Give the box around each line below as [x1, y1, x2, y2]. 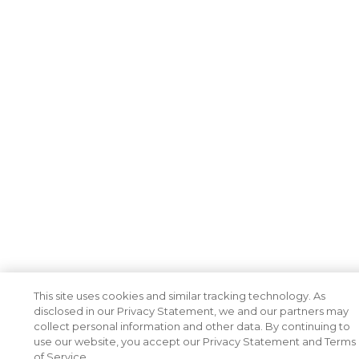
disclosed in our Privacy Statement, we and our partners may [34, 305, 349, 317]
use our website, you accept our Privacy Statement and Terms [34, 335, 357, 348]
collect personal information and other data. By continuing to [34, 320, 351, 333]
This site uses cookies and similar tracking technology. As [34, 289, 326, 302]
